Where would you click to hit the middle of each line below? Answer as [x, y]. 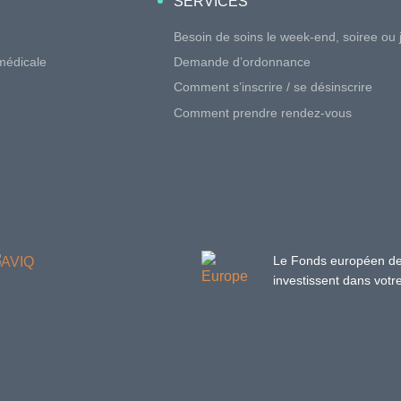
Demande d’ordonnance [242, 62]
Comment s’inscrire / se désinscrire [273, 87]
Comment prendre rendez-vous [262, 112]
